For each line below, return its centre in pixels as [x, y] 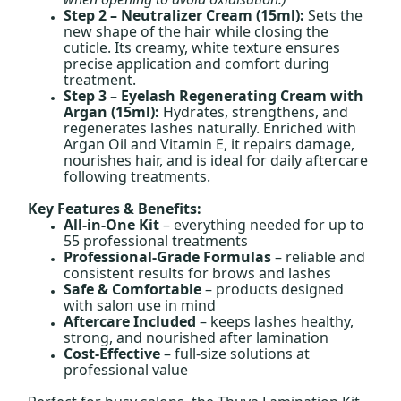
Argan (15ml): [112, 111]
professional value [126, 369]
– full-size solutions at [235, 353]
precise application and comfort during [197, 63]
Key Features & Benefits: [115, 208]
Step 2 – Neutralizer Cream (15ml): [184, 15]
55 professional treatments [156, 240]
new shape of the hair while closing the [196, 31]
